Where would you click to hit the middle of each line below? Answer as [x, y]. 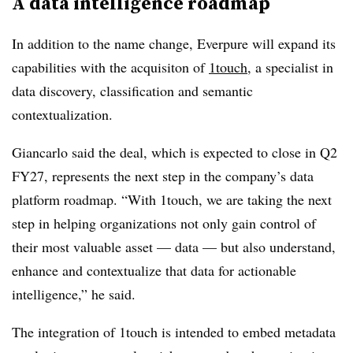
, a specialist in [290, 67]
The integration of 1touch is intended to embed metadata [174, 332]
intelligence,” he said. [74, 294]
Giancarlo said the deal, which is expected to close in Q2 [175, 152]
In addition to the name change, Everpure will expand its [174, 43]
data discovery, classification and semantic [132, 91]
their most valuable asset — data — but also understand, [174, 247]
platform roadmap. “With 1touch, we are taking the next [172, 199]
